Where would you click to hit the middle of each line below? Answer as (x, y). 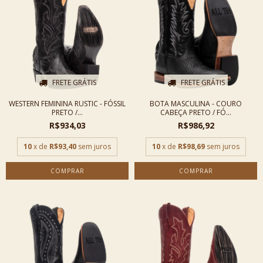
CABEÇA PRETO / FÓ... (196, 112)
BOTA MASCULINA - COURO (196, 104)
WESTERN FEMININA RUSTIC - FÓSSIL (67, 104)
